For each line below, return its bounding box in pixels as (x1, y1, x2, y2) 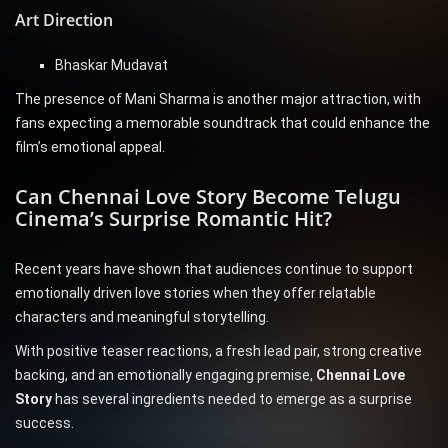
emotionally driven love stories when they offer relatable (15, 285, 376, 302)
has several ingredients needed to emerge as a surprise (52, 391, 412, 408)
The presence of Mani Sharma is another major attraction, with (15, 91, 421, 108)
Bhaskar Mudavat (55, 57, 168, 74)
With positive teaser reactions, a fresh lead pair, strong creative (15, 343, 422, 360)
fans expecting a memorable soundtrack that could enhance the (15, 115, 430, 132)
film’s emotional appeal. (15, 139, 165, 156)
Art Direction (15, 9, 113, 32)
